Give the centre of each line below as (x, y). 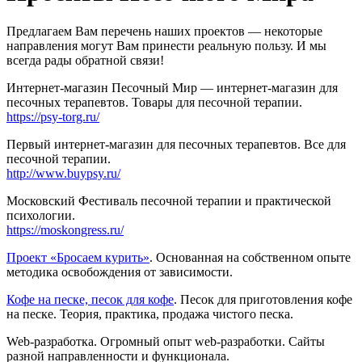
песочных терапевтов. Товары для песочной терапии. (154, 103)
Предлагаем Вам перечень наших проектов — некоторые (164, 32)
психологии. (41, 216)
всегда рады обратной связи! (85, 61)
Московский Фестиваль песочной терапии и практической (169, 201)
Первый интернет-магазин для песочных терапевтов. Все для (176, 145)
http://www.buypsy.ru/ (63, 174)
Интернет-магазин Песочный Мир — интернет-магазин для (172, 88)
